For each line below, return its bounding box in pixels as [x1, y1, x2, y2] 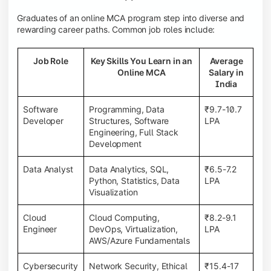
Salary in [209, 67, 244, 77]
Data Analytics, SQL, [89, 163, 169, 174]
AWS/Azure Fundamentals [89, 235, 190, 246]
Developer [23, 115, 64, 126]
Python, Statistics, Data [89, 175, 180, 186]
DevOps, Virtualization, [89, 223, 178, 234]
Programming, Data [89, 103, 165, 114]
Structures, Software [89, 115, 169, 126]
